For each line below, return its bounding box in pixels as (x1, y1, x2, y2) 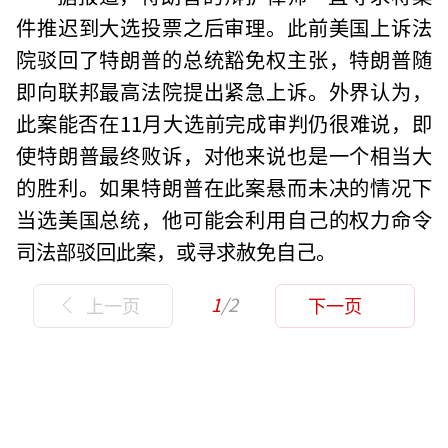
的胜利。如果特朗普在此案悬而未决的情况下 (16, 171, 432, 202)
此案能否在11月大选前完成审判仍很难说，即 (16, 107, 432, 138)
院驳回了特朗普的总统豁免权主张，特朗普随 (16, 43, 432, 74)
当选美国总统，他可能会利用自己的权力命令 (16, 203, 432, 234)
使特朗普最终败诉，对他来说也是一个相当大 (16, 139, 432, 170)
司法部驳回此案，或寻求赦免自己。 (16, 235, 337, 266)
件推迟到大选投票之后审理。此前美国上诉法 (16, 11, 432, 42)
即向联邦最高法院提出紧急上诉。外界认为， (16, 75, 432, 106)
